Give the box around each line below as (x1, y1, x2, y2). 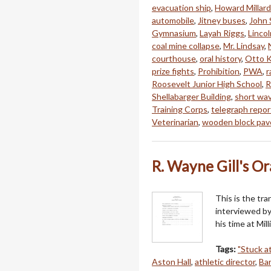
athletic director (195, 256, 255, 267)
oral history (200, 53, 241, 64)
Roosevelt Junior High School (152, 78, 262, 89)
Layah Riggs (200, 27, 244, 38)
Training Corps (152, 103, 207, 114)
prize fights (152, 65, 194, 76)
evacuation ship (152, 2, 211, 13)
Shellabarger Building (152, 91, 231, 102)
